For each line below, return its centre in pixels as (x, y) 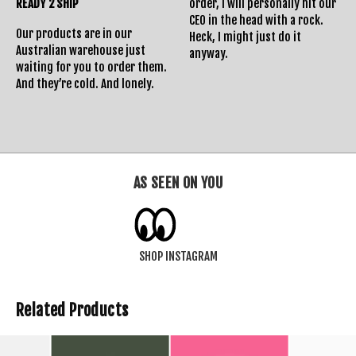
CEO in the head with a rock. (260, 20)
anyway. (209, 53)
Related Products (72, 310)
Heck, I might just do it (245, 37)
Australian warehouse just (81, 50)
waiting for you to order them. (91, 67)
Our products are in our (74, 33)
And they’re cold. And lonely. (85, 83)
